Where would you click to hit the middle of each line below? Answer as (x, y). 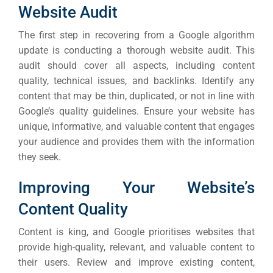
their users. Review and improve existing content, (136, 263)
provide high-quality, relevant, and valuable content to (136, 247)
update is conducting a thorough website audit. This (136, 51)
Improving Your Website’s (136, 188)
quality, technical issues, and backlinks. (110, 81)
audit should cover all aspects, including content (136, 66)
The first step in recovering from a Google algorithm (136, 35)
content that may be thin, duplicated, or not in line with (136, 96)
